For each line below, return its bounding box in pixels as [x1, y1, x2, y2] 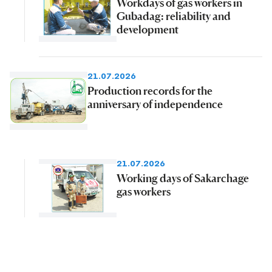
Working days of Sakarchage [117, 171, 249, 185]
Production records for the [87, 83, 212, 97]
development [117, 22, 178, 36]
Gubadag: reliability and [117, 8, 231, 22]
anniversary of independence [87, 97, 223, 110]
